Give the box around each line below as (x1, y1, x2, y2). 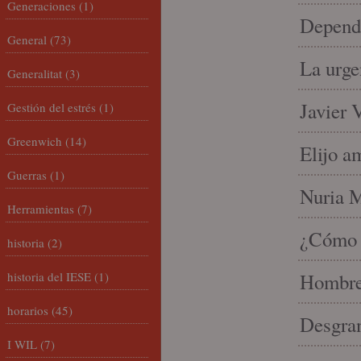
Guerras (7, 167, 47, 183)
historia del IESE (7, 268, 91, 284)
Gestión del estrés (7, 99, 96, 115)
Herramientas (7, 201, 74, 217)
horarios (7, 302, 48, 318)
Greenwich (7, 133, 62, 149)
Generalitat (7, 65, 62, 81)
